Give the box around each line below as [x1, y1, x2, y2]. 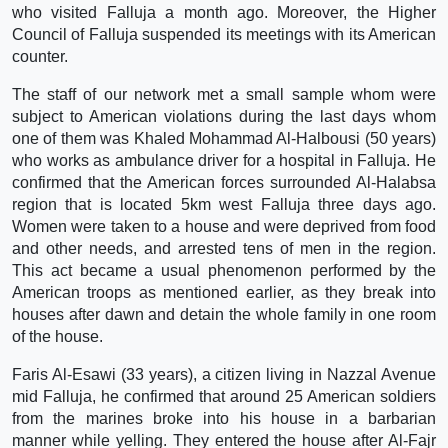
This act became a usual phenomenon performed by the [12, 261, 436, 279]
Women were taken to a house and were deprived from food [12, 217, 436, 235]
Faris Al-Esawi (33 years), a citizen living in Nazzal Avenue [12, 365, 436, 383]
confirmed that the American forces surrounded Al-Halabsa [12, 173, 436, 191]
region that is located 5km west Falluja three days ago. [12, 195, 436, 213]
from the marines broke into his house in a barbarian [12, 409, 436, 427]
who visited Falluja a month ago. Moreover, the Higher [12, 3, 436, 21]
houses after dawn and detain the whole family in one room [12, 305, 436, 323]
